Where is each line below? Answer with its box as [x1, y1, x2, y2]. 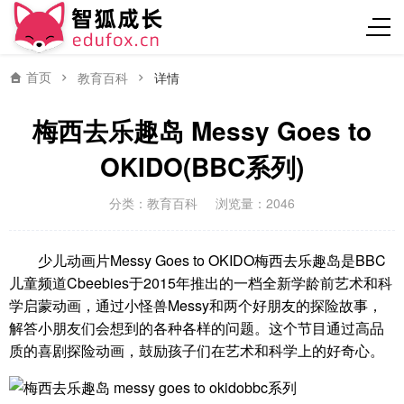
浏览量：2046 [216, 194, 295, 212]
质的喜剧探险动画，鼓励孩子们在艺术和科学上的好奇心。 [9, 340, 384, 361]
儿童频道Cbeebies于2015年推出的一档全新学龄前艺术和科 [9, 272, 392, 293]
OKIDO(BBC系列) [100, 148, 304, 185]
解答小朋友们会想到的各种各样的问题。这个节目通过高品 [9, 317, 384, 338]
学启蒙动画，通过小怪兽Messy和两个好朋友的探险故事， [9, 295, 382, 316]
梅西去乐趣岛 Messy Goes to [32, 112, 372, 149]
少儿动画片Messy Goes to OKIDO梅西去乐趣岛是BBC [38, 250, 386, 271]
